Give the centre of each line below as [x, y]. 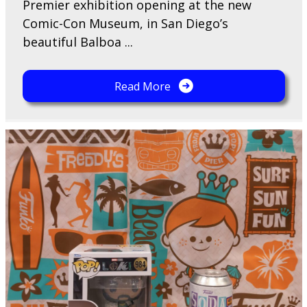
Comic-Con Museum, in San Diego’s [125, 23]
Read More [142, 86]
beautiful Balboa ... [77, 41]
